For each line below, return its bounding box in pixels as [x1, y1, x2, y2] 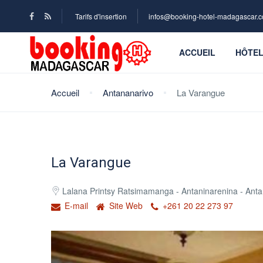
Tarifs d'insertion [75, 11, 127, 21]
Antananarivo [103, 86, 153, 99]
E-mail [62, 200, 88, 211]
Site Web [107, 200, 143, 211]
